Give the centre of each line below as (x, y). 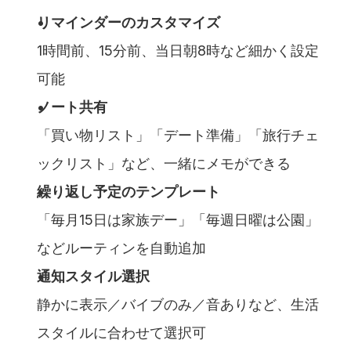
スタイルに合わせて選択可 (121, 332)
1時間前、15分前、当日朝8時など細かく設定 (178, 50)
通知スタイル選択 (93, 276)
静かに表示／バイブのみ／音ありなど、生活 (178, 304)
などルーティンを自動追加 (121, 248)
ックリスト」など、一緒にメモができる (164, 163)
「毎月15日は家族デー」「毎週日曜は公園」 (178, 219)
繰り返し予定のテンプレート (128, 191)
